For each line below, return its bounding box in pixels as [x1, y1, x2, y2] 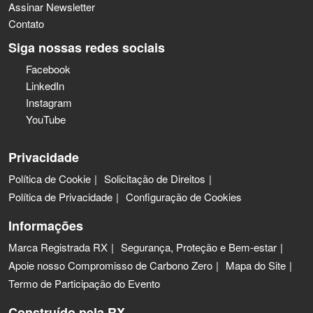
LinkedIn [26, 78, 64, 93]
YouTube [26, 111, 66, 126]
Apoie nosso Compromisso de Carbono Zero [8, 257, 212, 272]
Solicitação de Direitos [104, 170, 205, 186]
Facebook [26, 61, 71, 76]
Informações [8, 216, 83, 235]
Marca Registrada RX [8, 239, 108, 254]
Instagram [26, 94, 72, 110]
